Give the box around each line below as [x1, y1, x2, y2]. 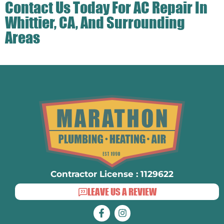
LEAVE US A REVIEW [87, 186, 156, 198]
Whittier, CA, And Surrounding [5, 13, 185, 32]
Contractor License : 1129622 [50, 169, 173, 179]
